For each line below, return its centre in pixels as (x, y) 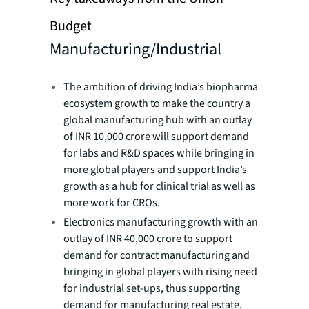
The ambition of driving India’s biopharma (161, 87)
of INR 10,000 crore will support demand (156, 137)
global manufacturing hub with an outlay (158, 120)
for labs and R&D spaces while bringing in (159, 153)
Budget (71, 26)
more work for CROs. (112, 203)
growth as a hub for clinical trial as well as (159, 186)
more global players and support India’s (155, 170)
